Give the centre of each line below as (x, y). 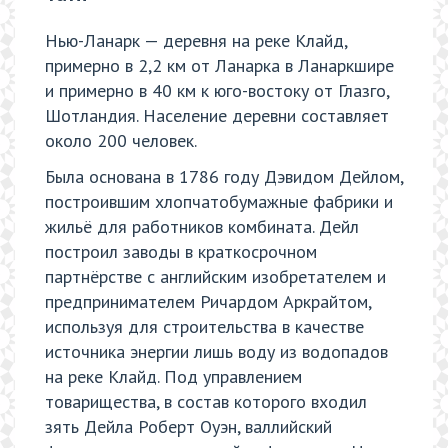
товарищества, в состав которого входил (206, 401)
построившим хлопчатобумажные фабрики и (219, 201)
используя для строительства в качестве (204, 326)
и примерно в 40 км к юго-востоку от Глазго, (217, 91)
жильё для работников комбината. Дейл (202, 226)
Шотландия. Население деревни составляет (217, 116)
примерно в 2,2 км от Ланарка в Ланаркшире (219, 66)
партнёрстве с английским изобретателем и (215, 276)
